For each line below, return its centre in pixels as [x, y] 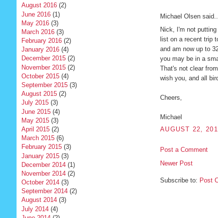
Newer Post [176, 163]
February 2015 [41, 147]
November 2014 [43, 173]
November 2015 [43, 67]
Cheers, [171, 97]
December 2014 [43, 164]
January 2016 [40, 50]
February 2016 [41, 41]
